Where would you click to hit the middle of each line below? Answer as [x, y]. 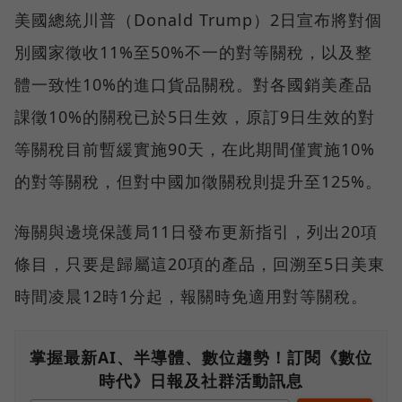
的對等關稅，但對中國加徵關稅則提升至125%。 [198, 181]
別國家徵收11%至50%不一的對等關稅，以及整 [193, 52]
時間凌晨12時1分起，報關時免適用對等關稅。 [191, 296]
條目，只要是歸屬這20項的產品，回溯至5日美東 [200, 263]
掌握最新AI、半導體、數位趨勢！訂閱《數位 [201, 357]
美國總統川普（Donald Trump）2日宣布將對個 [198, 19]
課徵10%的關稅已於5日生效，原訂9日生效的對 [195, 116]
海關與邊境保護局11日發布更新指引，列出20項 [196, 231]
